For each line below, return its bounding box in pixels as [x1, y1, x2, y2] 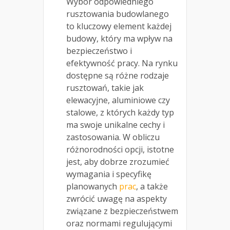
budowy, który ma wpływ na [66, 33, 172, 45]
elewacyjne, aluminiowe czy [66, 94, 170, 106]
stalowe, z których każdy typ [66, 107, 174, 119]
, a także [136, 181, 168, 193]
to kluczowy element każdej [66, 21, 171, 32]
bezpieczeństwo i [66, 45, 132, 57]
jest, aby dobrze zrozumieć [66, 156, 169, 168]
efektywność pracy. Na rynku [66, 57, 178, 69]
